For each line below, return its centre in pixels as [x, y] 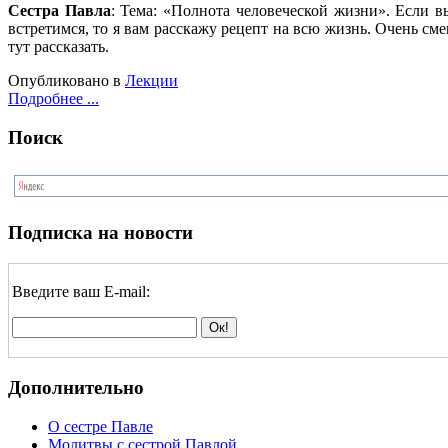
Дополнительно [76, 387]
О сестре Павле [100, 426]
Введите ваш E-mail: [81, 292]
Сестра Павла [59, 11]
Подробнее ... [53, 99]
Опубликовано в [64, 81]
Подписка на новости [100, 233]
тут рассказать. [58, 47]
